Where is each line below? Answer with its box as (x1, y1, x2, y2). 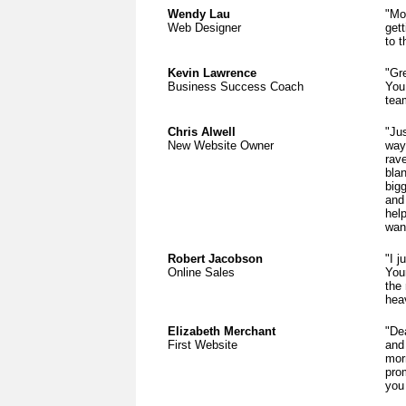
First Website (168, 338, 237, 352)
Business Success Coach (168, 80, 304, 93)
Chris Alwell (168, 125, 236, 139)
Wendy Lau (168, 7, 230, 21)
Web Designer (168, 21, 241, 34)
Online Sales (168, 266, 235, 279)
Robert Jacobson (168, 252, 263, 266)
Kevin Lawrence (168, 66, 256, 80)
